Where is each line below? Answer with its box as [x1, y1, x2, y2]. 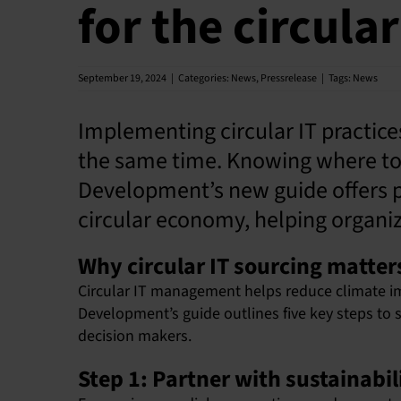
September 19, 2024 [78, 71, 166, 87]
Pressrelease [260, 71, 317, 87]
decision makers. [77, 325, 192, 348]
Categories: [178, 71, 231, 87]
